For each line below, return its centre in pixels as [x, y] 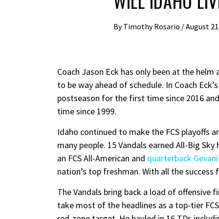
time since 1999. [87, 111]
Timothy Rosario [152, 27]
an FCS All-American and [102, 158]
